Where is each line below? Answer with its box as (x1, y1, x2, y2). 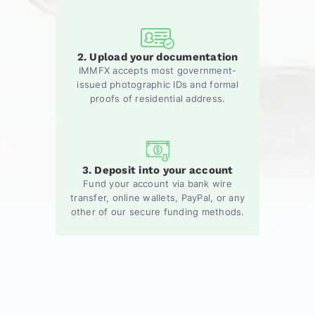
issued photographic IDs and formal (77, 78, 238, 90)
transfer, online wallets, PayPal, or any (70, 191, 245, 203)
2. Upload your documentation (77, 50, 238, 63)
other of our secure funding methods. (70, 205, 245, 217)
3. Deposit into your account (82, 163, 233, 176)
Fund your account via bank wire (83, 177, 232, 189)
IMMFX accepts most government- (78, 64, 237, 76)
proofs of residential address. (89, 92, 226, 104)
